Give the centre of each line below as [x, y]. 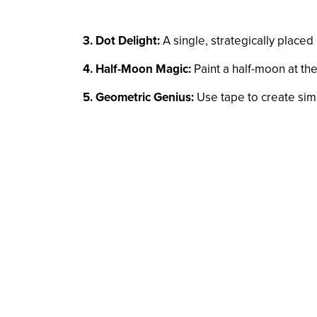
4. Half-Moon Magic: [137, 69]
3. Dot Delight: [121, 40]
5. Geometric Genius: [138, 97]
